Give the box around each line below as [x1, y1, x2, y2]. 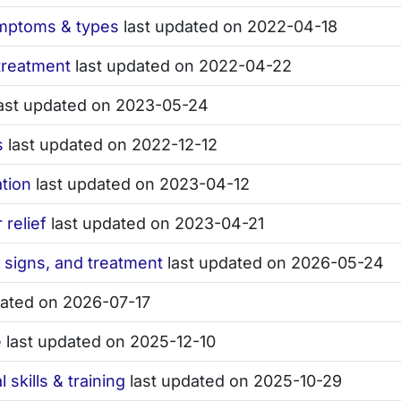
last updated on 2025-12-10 [2, 332, 216, 352]
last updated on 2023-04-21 [47, 214, 264, 234]
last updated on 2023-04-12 [31, 175, 250, 194]
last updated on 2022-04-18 [119, 17, 337, 37]
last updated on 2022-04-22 [71, 56, 292, 76]
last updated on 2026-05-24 [163, 253, 384, 273]
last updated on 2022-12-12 [4, 135, 218, 155]
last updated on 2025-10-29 [125, 371, 342, 391]
